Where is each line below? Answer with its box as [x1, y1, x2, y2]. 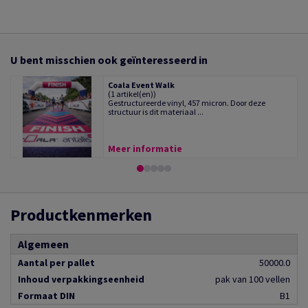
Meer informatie [108, 142, 183, 155]
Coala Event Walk [108, 80, 175, 91]
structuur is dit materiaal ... [108, 107, 204, 118]
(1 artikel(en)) [108, 89, 157, 100]
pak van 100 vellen [215, 273, 290, 286]
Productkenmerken [10, 204, 152, 226]
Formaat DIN [18, 289, 75, 302]
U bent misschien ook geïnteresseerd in [10, 53, 208, 67]
